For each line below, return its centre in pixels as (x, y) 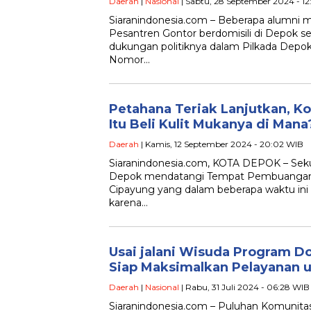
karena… (128, 203)
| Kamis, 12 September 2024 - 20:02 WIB (221, 144)
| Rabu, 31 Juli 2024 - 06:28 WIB (244, 287)
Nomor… (129, 60)
